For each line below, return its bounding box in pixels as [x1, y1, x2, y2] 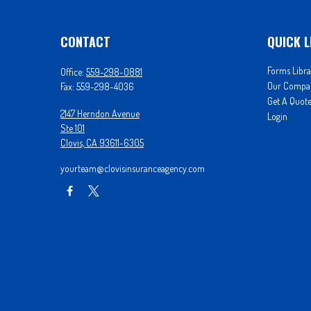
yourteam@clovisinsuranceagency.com [60, 162, 205, 174]
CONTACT [60, 33, 110, 51]
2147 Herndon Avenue [60, 108, 140, 119]
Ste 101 [60, 122, 85, 134]
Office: [60, 66, 86, 78]
